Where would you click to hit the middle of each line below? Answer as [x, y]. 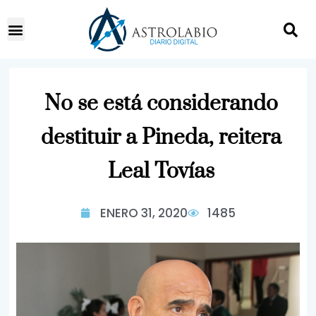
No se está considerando [161, 104]
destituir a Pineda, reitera [161, 138]
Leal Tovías [161, 171]
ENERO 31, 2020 [144, 213]
